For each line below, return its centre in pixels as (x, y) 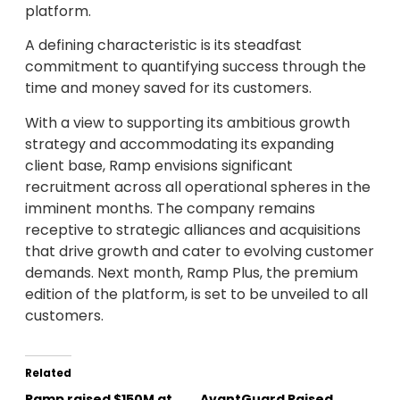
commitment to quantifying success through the (196, 67)
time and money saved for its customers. (168, 88)
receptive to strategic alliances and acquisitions (193, 229)
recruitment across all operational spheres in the (198, 187)
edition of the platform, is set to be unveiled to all (196, 294)
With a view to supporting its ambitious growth (187, 122)
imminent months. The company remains (170, 208)
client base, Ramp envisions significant (159, 165)
